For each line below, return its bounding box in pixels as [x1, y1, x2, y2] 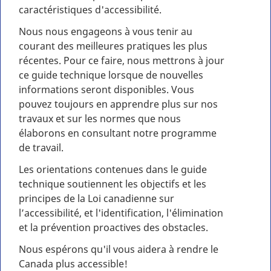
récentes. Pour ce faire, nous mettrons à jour [19, 54, 224, 67]
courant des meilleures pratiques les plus [19, 39, 207, 53]
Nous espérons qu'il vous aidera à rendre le [19, 243, 218, 256]
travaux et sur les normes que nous [19, 112, 181, 125]
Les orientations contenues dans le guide [19, 163, 207, 176]
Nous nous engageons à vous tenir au [19, 25, 192, 38]
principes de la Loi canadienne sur [19, 192, 174, 205]
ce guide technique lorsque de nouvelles [19, 68, 203, 82]
